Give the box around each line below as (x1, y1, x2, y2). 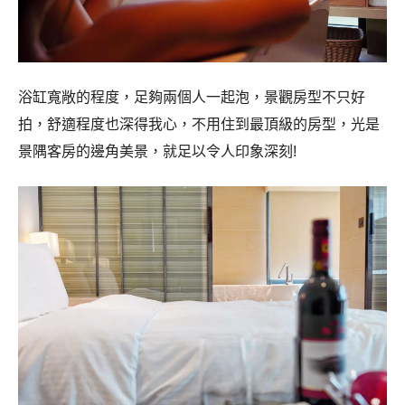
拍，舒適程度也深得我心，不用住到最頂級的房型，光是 (18, 117, 380, 133)
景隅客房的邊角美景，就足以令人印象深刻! (18, 144, 297, 160)
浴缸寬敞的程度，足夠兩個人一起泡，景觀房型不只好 (18, 89, 365, 106)
